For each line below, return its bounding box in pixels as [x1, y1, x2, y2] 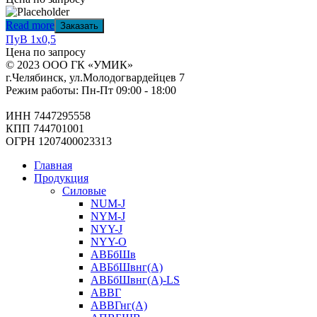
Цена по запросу [6, 45, 86, 58]
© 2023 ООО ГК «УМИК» [6, 58, 133, 71]
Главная [34, 158, 72, 171]
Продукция [34, 171, 88, 184]
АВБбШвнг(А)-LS [91, 273, 180, 286]
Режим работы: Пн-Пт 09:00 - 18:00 [6, 83, 176, 96]
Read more [6, 18, 54, 31]
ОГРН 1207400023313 [6, 134, 112, 147]
